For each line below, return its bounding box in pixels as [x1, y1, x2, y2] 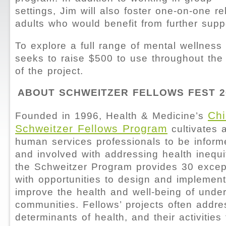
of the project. [15, 65, 83, 76]
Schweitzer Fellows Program [15, 122, 167, 134]
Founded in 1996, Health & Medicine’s [15, 110, 208, 121]
